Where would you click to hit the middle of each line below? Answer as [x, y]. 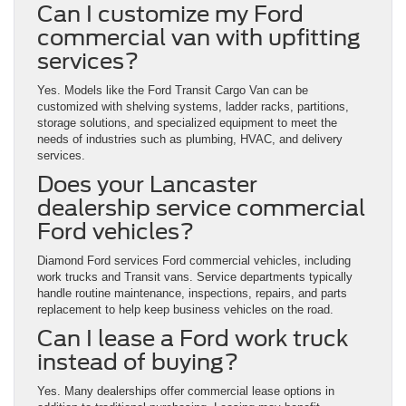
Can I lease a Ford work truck [193, 339]
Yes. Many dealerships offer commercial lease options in [186, 391]
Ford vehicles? [116, 232]
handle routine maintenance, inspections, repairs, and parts [192, 294]
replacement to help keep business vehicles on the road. [185, 310]
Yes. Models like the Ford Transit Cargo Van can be [173, 91]
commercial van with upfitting [199, 38]
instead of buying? [138, 362]
